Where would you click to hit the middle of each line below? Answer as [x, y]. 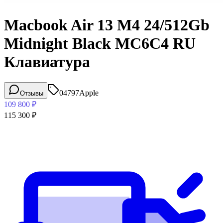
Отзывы [32, 93]
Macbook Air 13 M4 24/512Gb [107, 25]
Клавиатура [47, 62]
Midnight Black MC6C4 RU [100, 44]
